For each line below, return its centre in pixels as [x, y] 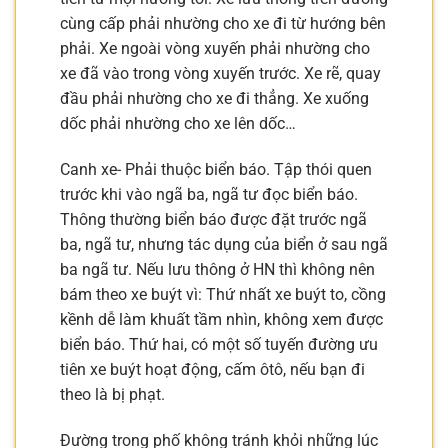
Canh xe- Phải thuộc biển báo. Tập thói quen [216, 169]
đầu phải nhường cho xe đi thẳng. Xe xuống [214, 99]
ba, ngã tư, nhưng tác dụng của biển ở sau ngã [224, 244]
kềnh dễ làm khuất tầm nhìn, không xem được [221, 319]
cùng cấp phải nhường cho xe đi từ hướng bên [223, 24]
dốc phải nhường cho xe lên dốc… [178, 124]
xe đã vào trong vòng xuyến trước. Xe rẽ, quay [220, 74]
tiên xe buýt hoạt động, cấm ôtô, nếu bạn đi [212, 369]
